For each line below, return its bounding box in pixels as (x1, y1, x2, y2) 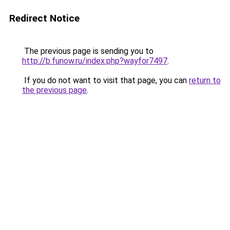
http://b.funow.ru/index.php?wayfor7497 (22, 56, 167, 66)
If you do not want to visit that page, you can (22, 75, 189, 85)
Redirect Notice (9, 12, 80, 24)
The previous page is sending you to (22, 46, 154, 56)
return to (189, 75, 221, 85)
